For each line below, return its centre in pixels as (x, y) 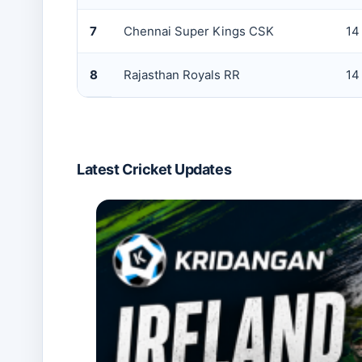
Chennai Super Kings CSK (199, 31)
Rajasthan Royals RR (182, 75)
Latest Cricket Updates (154, 169)
